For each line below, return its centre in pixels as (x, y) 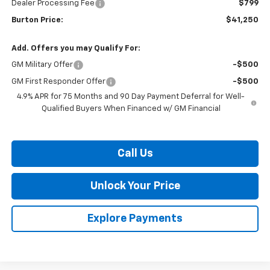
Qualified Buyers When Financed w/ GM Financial (131, 109)
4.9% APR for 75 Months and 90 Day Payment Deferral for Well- (131, 97)
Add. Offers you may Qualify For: (76, 49)
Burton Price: (37, 20)
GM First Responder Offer (58, 82)
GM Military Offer (42, 65)
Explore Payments (135, 219)
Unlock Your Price (135, 187)
